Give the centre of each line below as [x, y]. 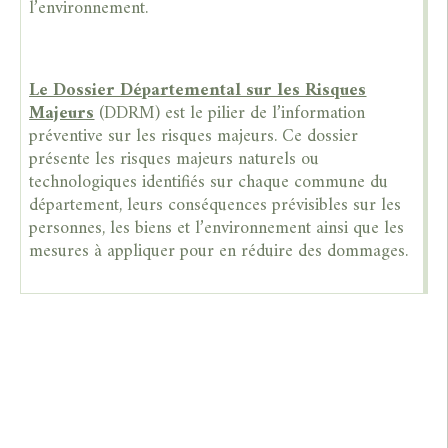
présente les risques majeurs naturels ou [174, 159]
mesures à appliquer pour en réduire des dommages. [219, 251]
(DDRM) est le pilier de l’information [230, 113]
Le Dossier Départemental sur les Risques [198, 90]
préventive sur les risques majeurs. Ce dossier [194, 136]
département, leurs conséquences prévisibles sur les [215, 205]
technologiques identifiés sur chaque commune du [209, 182]
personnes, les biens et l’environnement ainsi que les [217, 228]
